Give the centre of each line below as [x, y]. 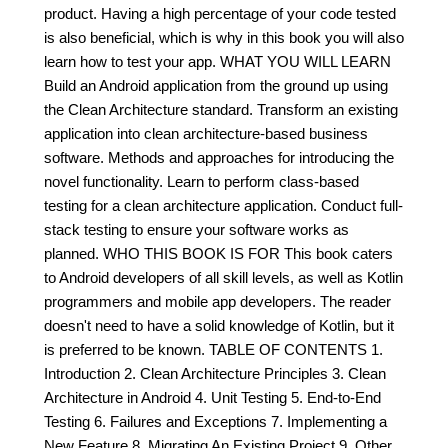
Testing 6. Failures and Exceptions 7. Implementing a [215, 421]
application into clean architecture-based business [206, 133]
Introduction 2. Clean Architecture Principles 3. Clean [215, 373]
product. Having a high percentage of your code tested [220, 13]
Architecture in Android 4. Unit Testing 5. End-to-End [212, 397]
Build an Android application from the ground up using [216, 85]
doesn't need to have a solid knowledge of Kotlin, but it [219, 325]
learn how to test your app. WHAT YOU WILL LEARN [217, 61]
